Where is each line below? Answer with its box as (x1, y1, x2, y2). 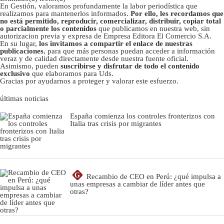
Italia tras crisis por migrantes (70, 119, 161, 127)
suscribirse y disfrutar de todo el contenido (60, 61, 199, 70)
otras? (70, 187, 88, 195)
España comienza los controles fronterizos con (70, 111, 215, 120)
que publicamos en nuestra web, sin (98, 24, 210, 32)
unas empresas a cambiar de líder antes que (70, 179, 205, 188)
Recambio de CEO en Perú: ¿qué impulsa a (86, 172, 221, 180)
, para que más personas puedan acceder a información (43, 46, 215, 55)
